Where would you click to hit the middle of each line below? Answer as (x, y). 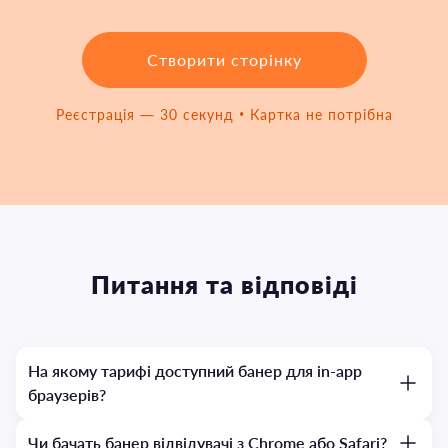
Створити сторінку (224, 59)
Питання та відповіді (224, 284)
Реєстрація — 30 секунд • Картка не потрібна (224, 114)
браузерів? (67, 394)
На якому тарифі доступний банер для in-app (195, 370)
